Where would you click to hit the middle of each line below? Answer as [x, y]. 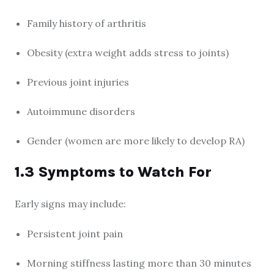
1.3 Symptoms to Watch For [113, 172]
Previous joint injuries [78, 82]
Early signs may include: [70, 204]
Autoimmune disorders [81, 111]
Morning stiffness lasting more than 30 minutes [139, 263]
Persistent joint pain [75, 234]
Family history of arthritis [87, 23]
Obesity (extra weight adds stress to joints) [128, 53]
